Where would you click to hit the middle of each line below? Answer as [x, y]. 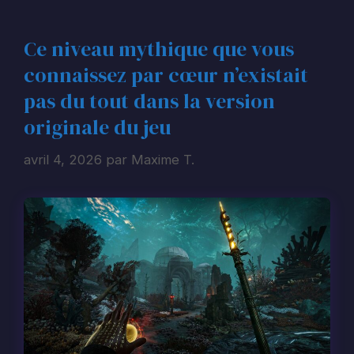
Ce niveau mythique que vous [159, 49]
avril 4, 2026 [63, 159]
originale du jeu [97, 128]
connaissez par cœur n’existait [166, 75]
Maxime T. [163, 159]
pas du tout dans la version [149, 102]
